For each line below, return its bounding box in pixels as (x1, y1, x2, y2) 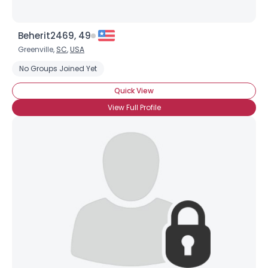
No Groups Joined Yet (19, 63, 97, 74)
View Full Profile (107, 102, 161, 112)
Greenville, (18, 44, 56, 54)
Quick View (114, 86, 154, 96)
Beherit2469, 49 (18, 29, 91, 42)
